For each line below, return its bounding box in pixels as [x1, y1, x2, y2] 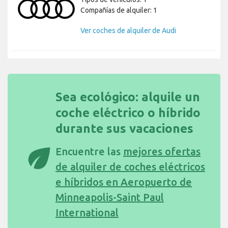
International [55, 207, 119, 219]
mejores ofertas [123, 146, 201, 158]
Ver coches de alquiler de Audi [80, 26, 176, 35]
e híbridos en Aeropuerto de [55, 176, 192, 188]
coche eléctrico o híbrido [55, 106, 201, 120]
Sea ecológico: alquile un [55, 90, 200, 104]
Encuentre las [55, 146, 123, 158]
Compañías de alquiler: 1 [80, 6, 157, 15]
